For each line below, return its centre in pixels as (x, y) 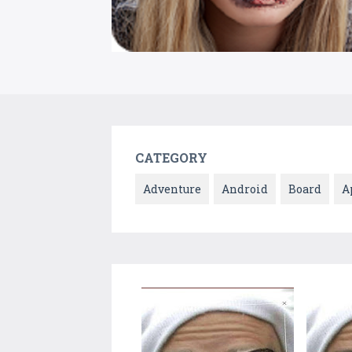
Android (245, 189)
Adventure (172, 189)
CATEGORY (171, 158)
